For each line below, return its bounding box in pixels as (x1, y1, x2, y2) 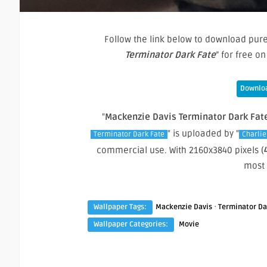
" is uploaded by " (167, 128, 239, 139)
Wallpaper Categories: (94, 220, 168, 229)
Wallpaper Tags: (94, 203, 147, 212)
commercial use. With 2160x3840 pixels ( (96, 145, 264, 156)
